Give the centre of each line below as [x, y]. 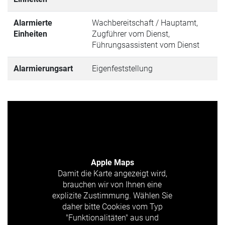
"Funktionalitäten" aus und [113, 217]
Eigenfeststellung [122, 68]
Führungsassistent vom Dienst [146, 45]
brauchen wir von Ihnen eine [113, 184]
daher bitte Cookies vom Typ [112, 206]
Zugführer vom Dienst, [131, 34]
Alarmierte [33, 23]
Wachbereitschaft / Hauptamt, [145, 23]
